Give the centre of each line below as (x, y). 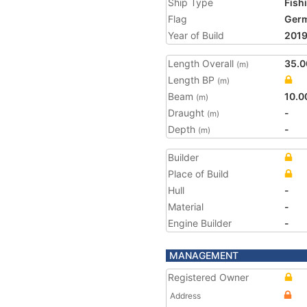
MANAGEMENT (204, 255)
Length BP (193, 80)
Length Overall (202, 63)
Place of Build (198, 174)
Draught (187, 113)
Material (186, 207)
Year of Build (196, 35)
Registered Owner (208, 277)
